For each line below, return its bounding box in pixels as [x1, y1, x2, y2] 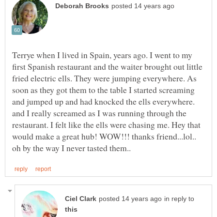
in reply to [164, 195, 194, 202]
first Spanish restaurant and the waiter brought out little [12, 60, 202, 72]
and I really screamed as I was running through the [12, 107, 186, 119]
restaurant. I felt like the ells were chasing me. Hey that [12, 118, 201, 130]
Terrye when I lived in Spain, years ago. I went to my [12, 48, 192, 61]
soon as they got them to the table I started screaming [12, 83, 195, 95]
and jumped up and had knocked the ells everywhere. [12, 95, 195, 107]
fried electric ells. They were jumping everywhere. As [12, 72, 197, 84]
